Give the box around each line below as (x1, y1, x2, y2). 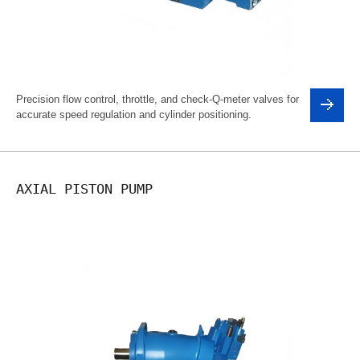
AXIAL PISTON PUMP (16, 181, 153, 197)
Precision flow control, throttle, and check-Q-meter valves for (16, 93, 299, 105)
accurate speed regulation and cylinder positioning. (16, 108, 252, 121)
